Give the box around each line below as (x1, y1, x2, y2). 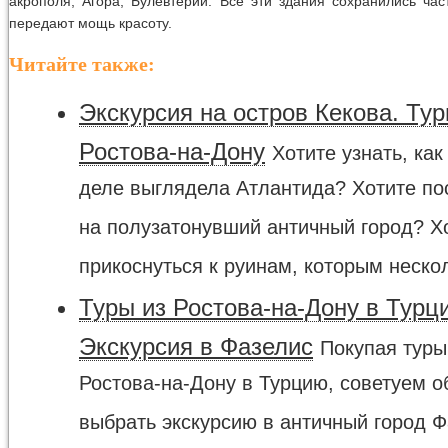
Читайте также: (9, 52, 155, 75)
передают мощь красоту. (9, 14, 172, 31)
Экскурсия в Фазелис (79, 333, 313, 361)
